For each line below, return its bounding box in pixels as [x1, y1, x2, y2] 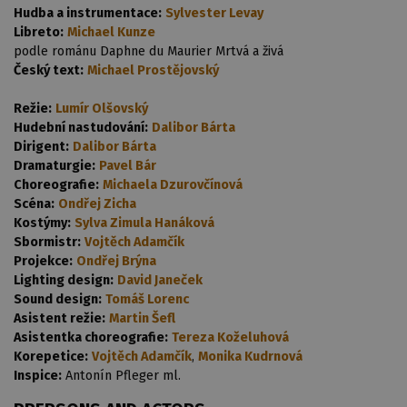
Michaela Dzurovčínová [103, 177, 243, 194]
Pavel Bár [99, 158, 156, 174]
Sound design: [14, 292, 102, 308]
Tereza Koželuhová [172, 330, 289, 346]
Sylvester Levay [165, 5, 263, 22]
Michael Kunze [67, 25, 155, 41]
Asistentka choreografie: [14, 330, 168, 346]
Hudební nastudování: [14, 120, 148, 136]
